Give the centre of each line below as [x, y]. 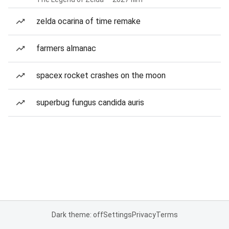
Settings [117, 215]
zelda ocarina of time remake [88, 21]
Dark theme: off [77, 215]
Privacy [144, 215]
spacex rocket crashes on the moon [101, 75]
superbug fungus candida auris [90, 102]
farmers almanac [66, 48]
